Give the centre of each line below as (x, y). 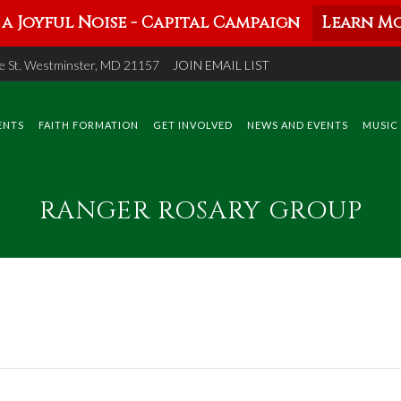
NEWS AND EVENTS (298, 125)
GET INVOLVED (193, 125)
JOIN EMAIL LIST (221, 65)
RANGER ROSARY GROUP (200, 211)
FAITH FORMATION (89, 125)
